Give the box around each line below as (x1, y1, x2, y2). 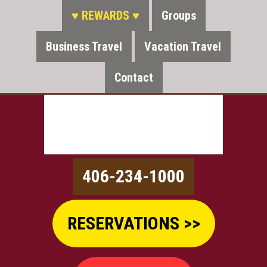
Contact (114, 70, 153, 85)
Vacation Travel (144, 39, 221, 54)
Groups (161, 8, 196, 23)
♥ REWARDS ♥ (71, 8, 139, 23)
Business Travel (46, 39, 122, 54)
